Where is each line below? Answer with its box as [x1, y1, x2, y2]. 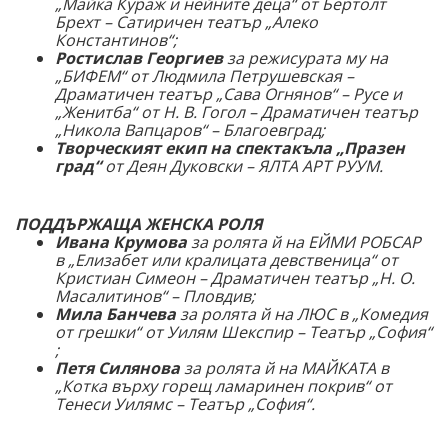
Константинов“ [55, 29, 173, 52]
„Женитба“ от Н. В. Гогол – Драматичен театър [55, 101, 418, 124]
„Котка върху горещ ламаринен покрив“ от [55, 375, 392, 398]
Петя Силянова [55, 357, 180, 380]
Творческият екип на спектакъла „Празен [55, 137, 405, 160]
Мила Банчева [55, 303, 176, 326]
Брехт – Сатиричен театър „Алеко [55, 11, 318, 34]
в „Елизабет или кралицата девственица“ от [55, 249, 398, 272]
